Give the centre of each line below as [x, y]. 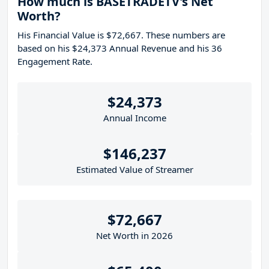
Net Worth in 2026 [134, 236]
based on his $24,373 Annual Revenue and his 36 [120, 48]
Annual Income [134, 118]
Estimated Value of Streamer [134, 170]
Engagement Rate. [55, 62]
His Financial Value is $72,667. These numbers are [121, 35]
